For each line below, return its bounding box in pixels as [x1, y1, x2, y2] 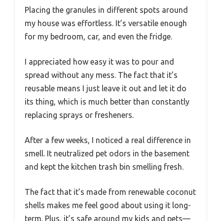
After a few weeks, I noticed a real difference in [25, 136, 191, 145]
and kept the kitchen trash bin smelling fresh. [25, 162, 184, 172]
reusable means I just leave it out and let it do [25, 84, 186, 93]
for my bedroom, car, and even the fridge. [25, 32, 172, 41]
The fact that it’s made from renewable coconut [25, 187, 196, 197]
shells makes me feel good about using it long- [25, 201, 191, 210]
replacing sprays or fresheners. [25, 110, 134, 120]
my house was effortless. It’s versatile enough [25, 19, 187, 28]
